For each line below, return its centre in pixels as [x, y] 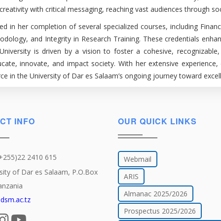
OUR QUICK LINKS [157, 121]
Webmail [138, 159]
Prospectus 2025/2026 [160, 211]
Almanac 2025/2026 [156, 194]
